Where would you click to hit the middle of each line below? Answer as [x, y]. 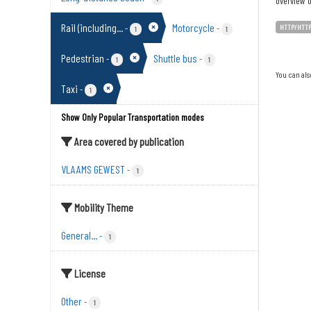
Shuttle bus [175, 58]
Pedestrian [83, 58]
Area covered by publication [128, 141]
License [89, 273]
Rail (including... [92, 27]
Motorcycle [193, 27]
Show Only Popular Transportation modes [133, 117]
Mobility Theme [103, 207]
